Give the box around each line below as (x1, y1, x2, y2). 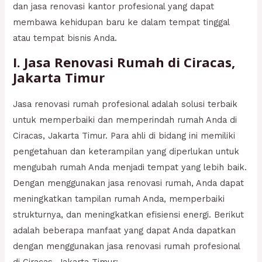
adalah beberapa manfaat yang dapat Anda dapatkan (13, 225, 236, 236)
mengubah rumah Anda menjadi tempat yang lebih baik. (13, 162, 247, 173)
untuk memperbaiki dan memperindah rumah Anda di (13, 115, 237, 126)
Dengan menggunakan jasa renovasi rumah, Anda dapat (13, 178, 244, 189)
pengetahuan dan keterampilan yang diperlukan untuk (13, 146, 240, 157)
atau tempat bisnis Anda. (13, 32, 118, 43)
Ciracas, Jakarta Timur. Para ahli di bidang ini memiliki (13, 130, 236, 142)
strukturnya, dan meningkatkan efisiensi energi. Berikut (13, 209, 244, 220)
